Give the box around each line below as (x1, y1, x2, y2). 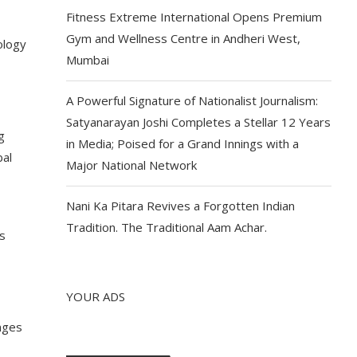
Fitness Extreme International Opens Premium (66, 9, 323, 25)
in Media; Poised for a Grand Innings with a (66, 135, 300, 151)
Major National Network (66, 157, 198, 173)
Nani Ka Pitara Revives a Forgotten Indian (66, 198, 296, 214)
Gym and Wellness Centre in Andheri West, (66, 30, 301, 46)
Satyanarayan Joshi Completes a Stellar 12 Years (66, 114, 331, 130)
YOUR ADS (66, 288, 126, 304)
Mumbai (66, 52, 110, 68)
